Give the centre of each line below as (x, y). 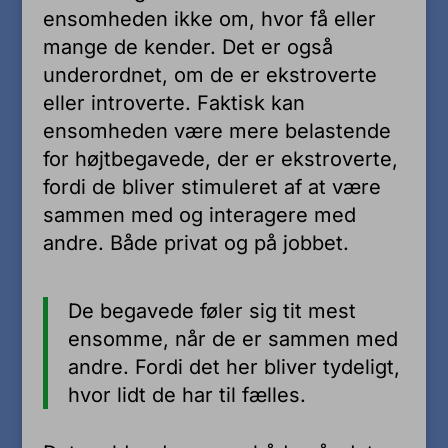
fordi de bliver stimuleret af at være (211, 186)
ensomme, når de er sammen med (232, 338)
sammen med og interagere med (199, 214)
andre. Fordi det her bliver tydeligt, (233, 366)
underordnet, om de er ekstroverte (209, 74)
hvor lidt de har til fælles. (186, 394)
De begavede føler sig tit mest (211, 310)
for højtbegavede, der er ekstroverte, (220, 158)
